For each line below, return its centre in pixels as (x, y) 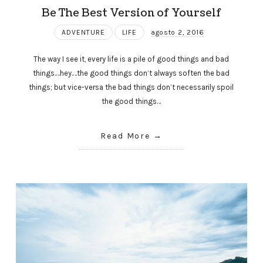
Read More (125, 136)
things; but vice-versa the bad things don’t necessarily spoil (131, 87)
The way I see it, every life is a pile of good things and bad (131, 59)
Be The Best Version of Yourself (131, 13)
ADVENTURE (83, 32)
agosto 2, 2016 (177, 32)
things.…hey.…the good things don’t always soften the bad (131, 73)
